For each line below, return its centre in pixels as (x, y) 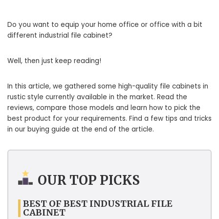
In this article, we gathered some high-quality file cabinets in (108, 87)
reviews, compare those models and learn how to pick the (104, 108)
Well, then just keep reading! (54, 61)
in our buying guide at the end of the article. (81, 130)
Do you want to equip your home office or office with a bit (105, 25)
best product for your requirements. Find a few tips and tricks (109, 119)
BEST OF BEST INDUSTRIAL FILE (98, 203)
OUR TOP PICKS (89, 180)
